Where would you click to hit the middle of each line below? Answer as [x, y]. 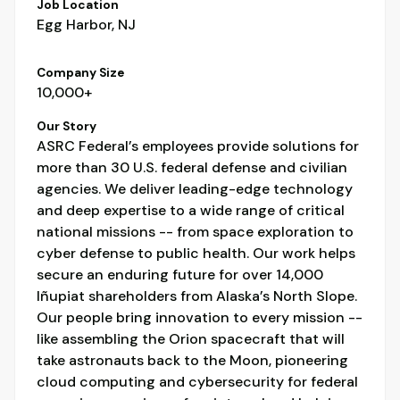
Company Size [80, 73]
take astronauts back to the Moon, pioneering [192, 361]
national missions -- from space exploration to [195, 232]
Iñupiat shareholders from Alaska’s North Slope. [197, 296]
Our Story [67, 127]
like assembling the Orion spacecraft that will [191, 339]
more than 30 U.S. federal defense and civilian [192, 168]
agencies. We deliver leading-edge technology [195, 189]
